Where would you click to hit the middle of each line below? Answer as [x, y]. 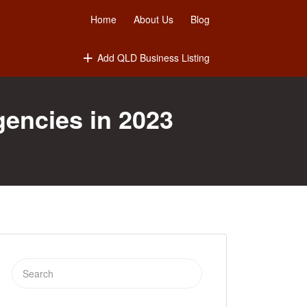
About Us [153, 19]
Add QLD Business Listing [153, 58]
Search [26, 267]
